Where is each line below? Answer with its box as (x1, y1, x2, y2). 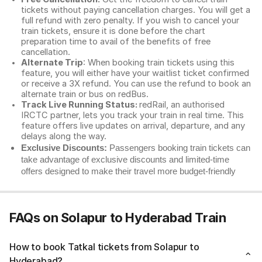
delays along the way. (21, 131, 106, 142)
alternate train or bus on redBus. (21, 89, 151, 99)
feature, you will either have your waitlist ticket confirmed (21, 68, 249, 78)
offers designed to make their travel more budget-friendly (21, 167, 236, 176)
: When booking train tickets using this (83, 57, 235, 68)
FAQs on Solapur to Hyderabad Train (9, 210, 226, 225)
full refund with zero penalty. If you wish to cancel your (21, 15, 239, 26)
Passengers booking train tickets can (107, 143, 250, 153)
